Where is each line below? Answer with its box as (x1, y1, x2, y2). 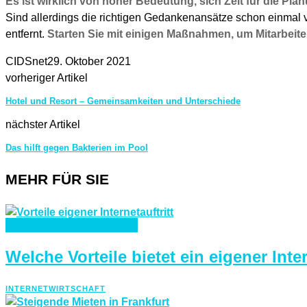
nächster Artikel (5, 118, 80, 130)
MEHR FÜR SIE (5, 171, 109, 187)
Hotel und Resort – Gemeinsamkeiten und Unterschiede (5, 95, 241, 106)
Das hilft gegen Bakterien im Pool (5, 142, 148, 153)
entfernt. (5, 27, 47, 40)
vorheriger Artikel (5, 71, 88, 84)
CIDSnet (5, 55, 47, 67)
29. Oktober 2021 (47, 55, 131, 67)
